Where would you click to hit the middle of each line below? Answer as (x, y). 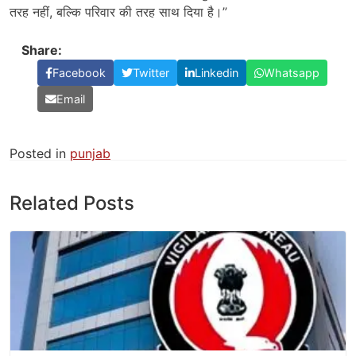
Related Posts (72, 203)
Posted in (40, 154)
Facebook (79, 73)
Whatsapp (292, 73)
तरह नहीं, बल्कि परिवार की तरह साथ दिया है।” (118, 12)
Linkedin (217, 73)
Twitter (151, 73)
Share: (42, 50)
